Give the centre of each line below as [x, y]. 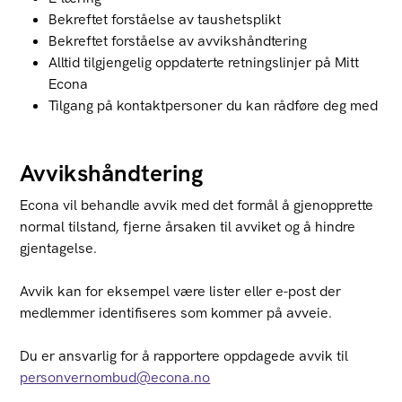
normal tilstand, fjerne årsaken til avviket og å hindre [188, 227]
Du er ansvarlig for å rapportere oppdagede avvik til [184, 356]
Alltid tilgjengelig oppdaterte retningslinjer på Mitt [204, 62]
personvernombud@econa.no [115, 377]
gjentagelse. [59, 248]
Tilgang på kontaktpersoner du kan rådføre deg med [214, 105]
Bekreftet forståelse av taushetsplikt [165, 19]
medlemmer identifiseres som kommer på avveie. [176, 313]
